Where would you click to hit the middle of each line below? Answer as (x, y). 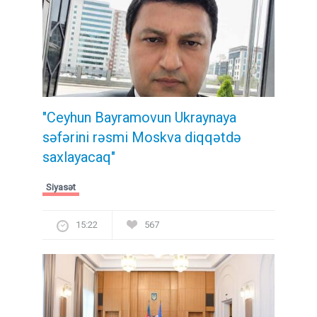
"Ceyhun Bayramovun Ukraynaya (139, 117)
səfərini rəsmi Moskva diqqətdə (142, 137)
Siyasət (61, 187)
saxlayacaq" (79, 157)
